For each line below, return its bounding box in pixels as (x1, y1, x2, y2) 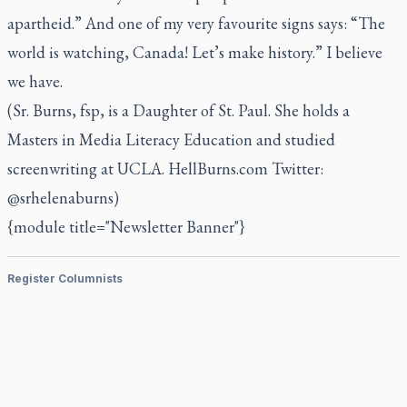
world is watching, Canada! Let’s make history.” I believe (7, 42, 382, 63)
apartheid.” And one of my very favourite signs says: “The (7, 13, 385, 34)
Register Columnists (7, 272, 123, 285)
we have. (7, 71, 63, 92)
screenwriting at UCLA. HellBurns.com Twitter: (7, 158, 323, 179)
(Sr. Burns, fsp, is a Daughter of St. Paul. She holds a (7, 100, 350, 121)
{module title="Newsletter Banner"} (7, 216, 245, 237)
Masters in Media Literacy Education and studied (7, 129, 335, 150)
